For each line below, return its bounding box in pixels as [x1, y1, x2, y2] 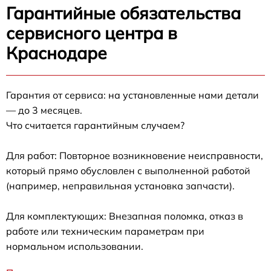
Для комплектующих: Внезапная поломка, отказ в [6, 210, 243, 222]
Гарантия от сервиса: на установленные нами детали [6, 89, 259, 101]
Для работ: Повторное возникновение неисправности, [6, 149, 263, 162]
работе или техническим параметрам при [6, 225, 204, 237]
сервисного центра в [6, 22, 177, 44]
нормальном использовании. [6, 240, 143, 252]
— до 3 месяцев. [6, 104, 82, 116]
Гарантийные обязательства [6, 2, 241, 24]
